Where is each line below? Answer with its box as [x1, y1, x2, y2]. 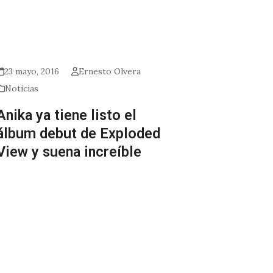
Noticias [5, 83, 39, 94]
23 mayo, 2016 [4, 66, 59, 77]
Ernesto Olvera [78, 66, 141, 77]
